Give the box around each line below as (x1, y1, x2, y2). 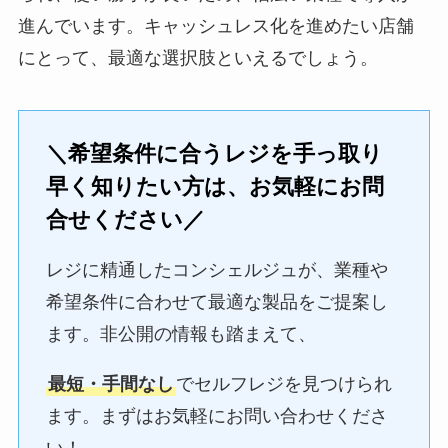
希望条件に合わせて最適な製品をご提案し (45, 292, 388, 313)
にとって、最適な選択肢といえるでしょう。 (17, 47, 378, 68)
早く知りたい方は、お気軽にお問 (45, 174, 384, 200)
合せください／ (45, 207, 205, 233)
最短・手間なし (47, 374, 174, 395)
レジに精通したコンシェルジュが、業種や (45, 260, 388, 281)
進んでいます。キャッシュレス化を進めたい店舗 (17, 15, 414, 36)
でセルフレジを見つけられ (175, 374, 392, 395)
